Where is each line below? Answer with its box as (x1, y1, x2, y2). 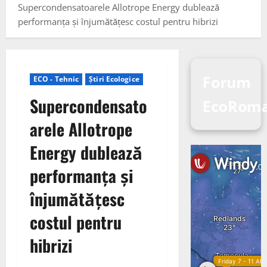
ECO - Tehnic (33, 74, 79, 84)
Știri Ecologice (89, 74, 139, 84)
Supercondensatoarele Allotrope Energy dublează (18, 1, 219, 13)
